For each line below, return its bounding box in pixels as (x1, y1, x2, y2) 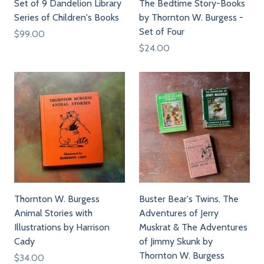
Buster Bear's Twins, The (139, 193, 239, 204)
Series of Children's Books (14, 12, 119, 23)
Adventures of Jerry (139, 207, 219, 219)
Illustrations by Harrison (14, 222, 110, 233)
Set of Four (139, 26, 184, 37)
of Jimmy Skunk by (139, 236, 213, 247)
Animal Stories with (14, 207, 93, 219)
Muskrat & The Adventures (139, 222, 247, 233)
